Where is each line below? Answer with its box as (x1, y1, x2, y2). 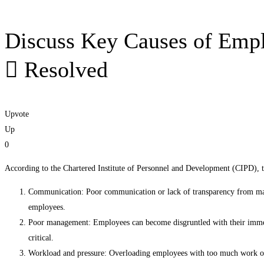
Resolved (18, 57, 108, 82)
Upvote (5, 110, 29, 119)
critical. (28, 233, 54, 243)
